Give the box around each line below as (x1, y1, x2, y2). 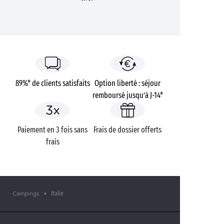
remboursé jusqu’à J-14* (92, 90, 163, 100)
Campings (12, 190, 39, 197)
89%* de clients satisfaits (15, 78, 90, 88)
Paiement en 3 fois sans (17, 125, 87, 134)
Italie (51, 189, 63, 197)
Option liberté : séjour (94, 78, 160, 88)
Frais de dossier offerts (93, 125, 161, 134)
